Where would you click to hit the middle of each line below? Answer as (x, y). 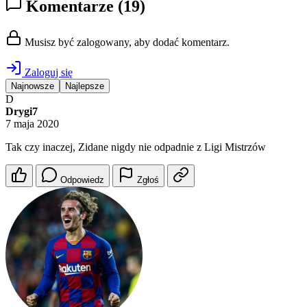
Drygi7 (22, 112)
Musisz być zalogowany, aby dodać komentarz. (126, 42)
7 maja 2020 (32, 124)
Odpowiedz (82, 180)
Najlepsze (85, 86)
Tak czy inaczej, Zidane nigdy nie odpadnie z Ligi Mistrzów (136, 147)
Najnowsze (33, 86)
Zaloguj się (47, 73)
